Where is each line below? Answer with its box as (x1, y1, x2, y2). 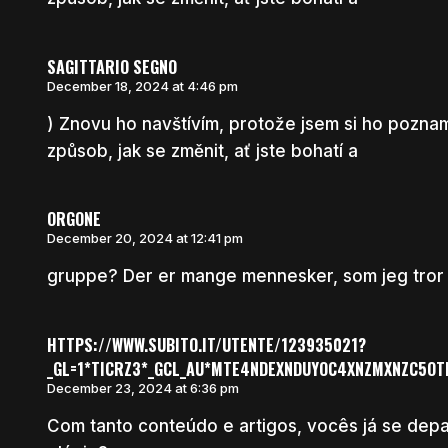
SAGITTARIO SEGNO (46, 54, 177, 79)
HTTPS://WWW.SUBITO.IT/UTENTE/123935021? (46, 332, 366, 357)
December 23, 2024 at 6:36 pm (46, 379, 239, 396)
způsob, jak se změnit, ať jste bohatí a (46, 140, 358, 161)
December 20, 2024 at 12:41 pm (46, 230, 243, 247)
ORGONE (46, 207, 101, 232)
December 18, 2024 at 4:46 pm (46, 77, 238, 94)
